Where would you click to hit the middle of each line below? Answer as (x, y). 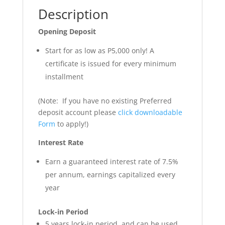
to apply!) (72, 124)
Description (73, 14)
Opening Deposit (67, 31)
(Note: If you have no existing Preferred (105, 100)
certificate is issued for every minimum (110, 63)
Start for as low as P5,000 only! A (99, 50)
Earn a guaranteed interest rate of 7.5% (111, 161)
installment (64, 76)
